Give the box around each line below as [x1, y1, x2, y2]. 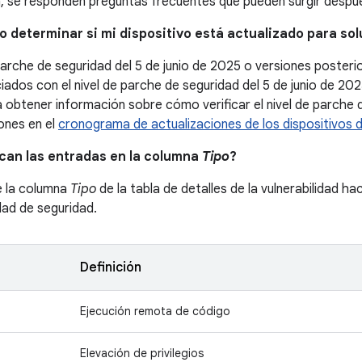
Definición [80, 259, 141, 276]
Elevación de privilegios [80, 346, 204, 360]
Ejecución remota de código [80, 304, 230, 318]
